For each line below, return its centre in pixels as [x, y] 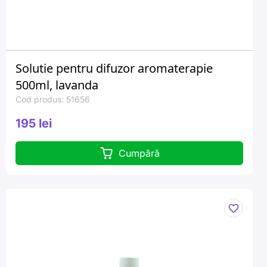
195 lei [34, 123]
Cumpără [139, 153]
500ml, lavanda [57, 85]
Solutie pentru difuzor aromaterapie [114, 68]
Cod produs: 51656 [53, 99]
